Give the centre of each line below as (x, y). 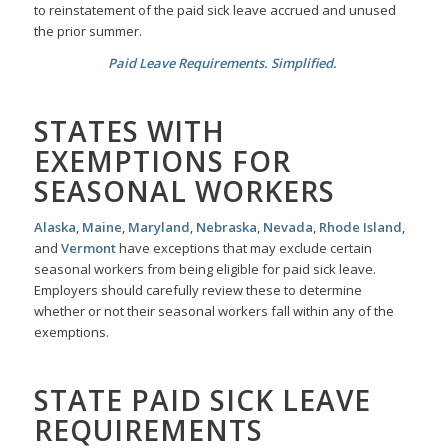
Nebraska (226, 227)
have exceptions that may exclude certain (243, 248)
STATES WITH (129, 131)
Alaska (54, 227)
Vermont (88, 248)
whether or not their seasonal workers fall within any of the (213, 311)
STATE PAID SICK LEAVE (202, 400)
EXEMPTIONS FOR (162, 161)
